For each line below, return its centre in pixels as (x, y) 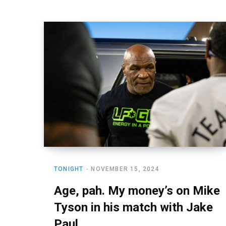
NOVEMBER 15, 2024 (125, 169)
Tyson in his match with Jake (133, 207)
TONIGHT (69, 169)
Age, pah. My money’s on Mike (137, 190)
